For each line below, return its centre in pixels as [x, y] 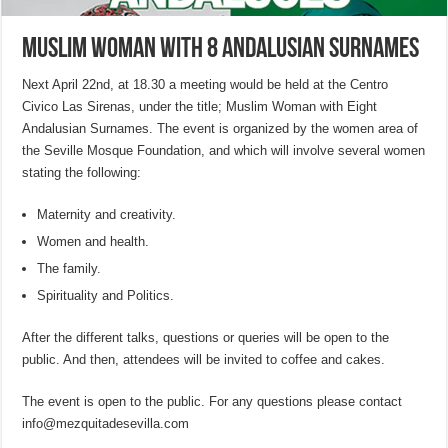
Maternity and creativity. [107, 215]
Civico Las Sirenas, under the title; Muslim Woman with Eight [200, 107]
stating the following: [82, 173]
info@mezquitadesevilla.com [106, 424]
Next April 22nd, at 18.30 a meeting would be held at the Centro [205, 85]
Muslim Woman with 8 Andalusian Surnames [221, 50]
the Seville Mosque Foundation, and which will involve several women [224, 151]
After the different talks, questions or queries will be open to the [206, 338]
